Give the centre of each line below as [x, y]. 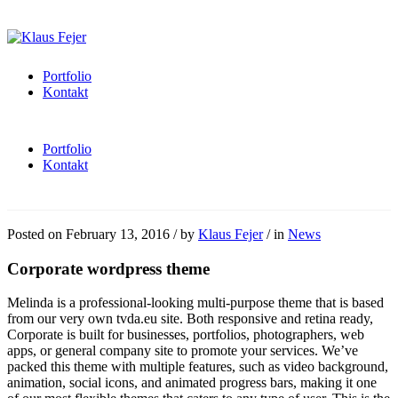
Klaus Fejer [231, 234]
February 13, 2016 [118, 234]
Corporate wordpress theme [108, 268]
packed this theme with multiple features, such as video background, [198, 367]
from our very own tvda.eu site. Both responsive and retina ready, [190, 319]
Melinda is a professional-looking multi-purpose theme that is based [195, 303]
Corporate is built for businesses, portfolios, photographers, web [186, 335]
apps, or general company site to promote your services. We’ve [183, 351]
